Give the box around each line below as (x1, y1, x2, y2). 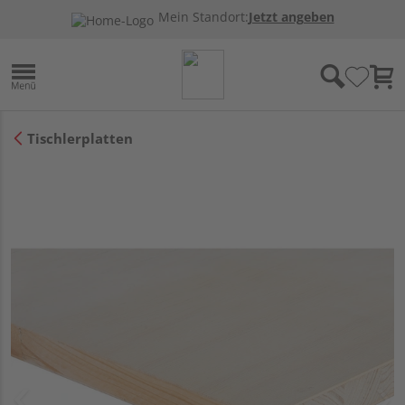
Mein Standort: (157, 9, 249, 25)
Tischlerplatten (27, 128, 133, 147)
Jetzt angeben (248, 9, 334, 25)
